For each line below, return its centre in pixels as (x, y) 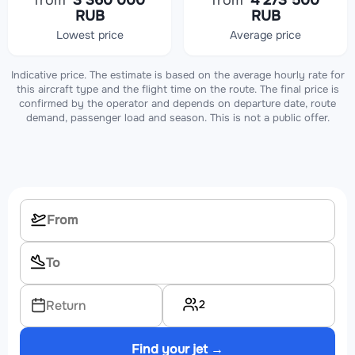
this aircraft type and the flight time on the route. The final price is (177, 90)
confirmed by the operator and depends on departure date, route (177, 104)
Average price (265, 35)
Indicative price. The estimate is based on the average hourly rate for (177, 75)
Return (66, 306)
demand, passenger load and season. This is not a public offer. (177, 118)
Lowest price (90, 35)
